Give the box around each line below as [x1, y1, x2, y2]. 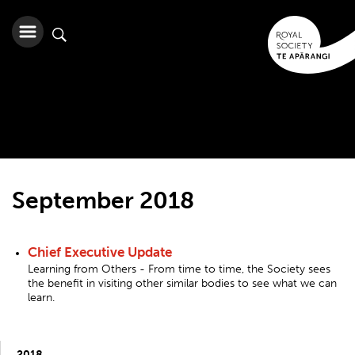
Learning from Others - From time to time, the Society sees [28, 262, 330, 276]
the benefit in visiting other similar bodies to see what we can [28, 277, 337, 290]
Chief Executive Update [28, 244, 172, 260]
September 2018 [12, 186, 194, 215]
